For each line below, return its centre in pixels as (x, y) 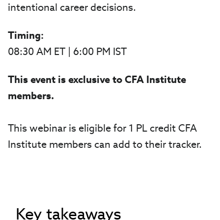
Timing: (26, 35)
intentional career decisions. (72, 7)
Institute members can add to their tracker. (105, 144)
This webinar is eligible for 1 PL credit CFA (102, 128)
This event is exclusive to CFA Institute (97, 80)
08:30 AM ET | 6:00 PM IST (69, 52)
